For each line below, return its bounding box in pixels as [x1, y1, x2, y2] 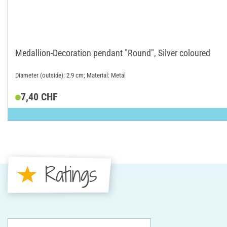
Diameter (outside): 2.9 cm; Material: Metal [15, 71, 126, 79]
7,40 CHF [20, 91, 58, 103]
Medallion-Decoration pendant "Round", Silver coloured [15, 47, 210, 58]
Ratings [45, 161, 97, 189]
